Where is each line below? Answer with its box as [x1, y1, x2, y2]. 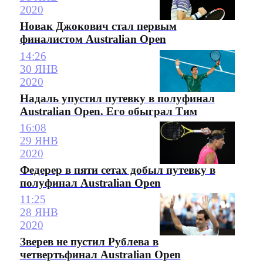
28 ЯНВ [19, 206, 58, 219]
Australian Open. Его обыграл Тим [19, 104, 197, 117]
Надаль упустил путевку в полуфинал [19, 92, 215, 104]
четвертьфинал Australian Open [19, 248, 181, 261]
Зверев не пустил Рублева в [19, 235, 159, 248]
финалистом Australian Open [19, 33, 166, 46]
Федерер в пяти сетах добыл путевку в [19, 164, 215, 177]
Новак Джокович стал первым [19, 20, 177, 33]
